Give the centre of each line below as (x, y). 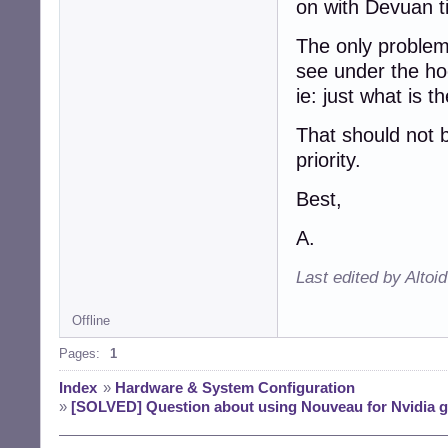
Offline (91, 321)
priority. (328, 160)
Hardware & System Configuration (235, 388)
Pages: (79, 354)
